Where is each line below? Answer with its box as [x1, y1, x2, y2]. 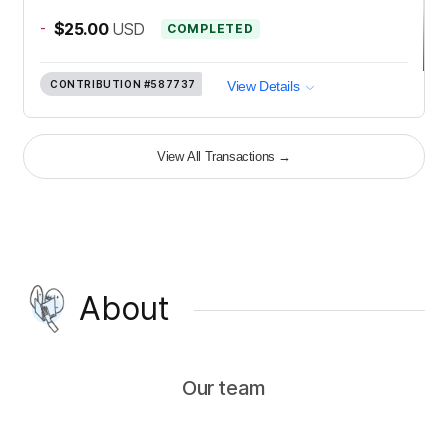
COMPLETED [167, 21, 254, 37]
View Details [227, 78, 300, 95]
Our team [182, 375, 266, 400]
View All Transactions [157, 148, 275, 164]
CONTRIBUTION [50, 78, 142, 91]
